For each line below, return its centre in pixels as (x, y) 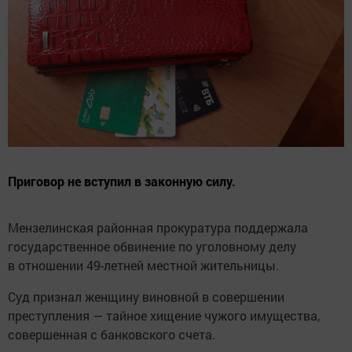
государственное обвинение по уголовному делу (152, 246)
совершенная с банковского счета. (112, 334)
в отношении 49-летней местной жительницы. (143, 265)
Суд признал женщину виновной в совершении (146, 296)
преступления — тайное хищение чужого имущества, (164, 315)
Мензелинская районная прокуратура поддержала (158, 227)
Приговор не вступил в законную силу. (122, 181)
